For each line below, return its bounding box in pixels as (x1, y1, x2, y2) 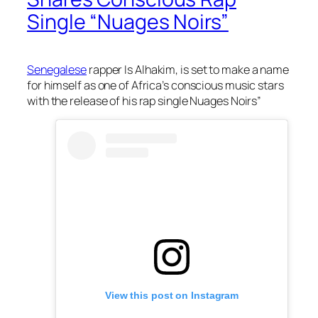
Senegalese (27, 62, 87, 78)
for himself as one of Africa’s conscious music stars (27, 77, 284, 94)
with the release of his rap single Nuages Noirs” (27, 93, 262, 109)
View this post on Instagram (104, 290, 239, 302)
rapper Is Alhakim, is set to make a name (87, 62, 289, 78)
